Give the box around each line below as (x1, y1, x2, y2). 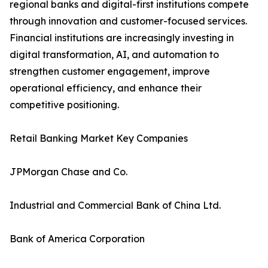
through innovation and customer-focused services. (10, 15, 247, 28)
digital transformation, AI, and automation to (10, 48, 219, 61)
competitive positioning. (10, 99, 119, 111)
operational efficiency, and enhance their (10, 82, 202, 95)
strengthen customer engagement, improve (10, 65, 210, 78)
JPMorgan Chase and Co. (10, 166, 127, 178)
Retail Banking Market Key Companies (10, 132, 188, 145)
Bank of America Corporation (10, 233, 145, 245)
